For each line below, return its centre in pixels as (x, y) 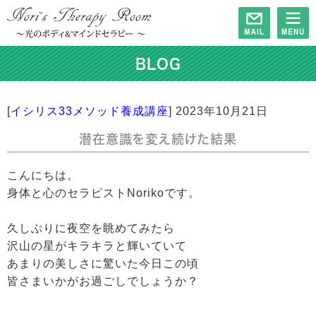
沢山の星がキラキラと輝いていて (97, 246)
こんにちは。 (43, 175)
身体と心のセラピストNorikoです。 (104, 193)
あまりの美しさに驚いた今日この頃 (103, 263)
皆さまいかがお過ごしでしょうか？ (103, 281)
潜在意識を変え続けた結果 (158, 139)
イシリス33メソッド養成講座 (90, 111)
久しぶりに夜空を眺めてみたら (91, 228)
